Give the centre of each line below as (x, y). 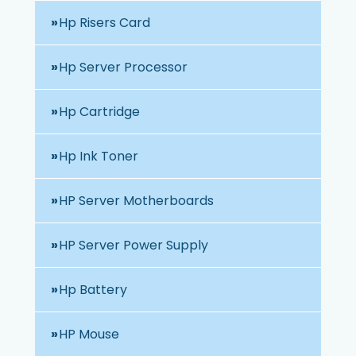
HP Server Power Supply (133, 245)
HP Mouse (89, 334)
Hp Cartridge (99, 111)
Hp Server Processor (123, 67)
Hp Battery (93, 289)
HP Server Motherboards (136, 200)
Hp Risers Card (104, 22)
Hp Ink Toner (99, 156)
